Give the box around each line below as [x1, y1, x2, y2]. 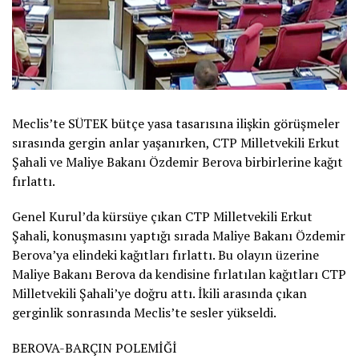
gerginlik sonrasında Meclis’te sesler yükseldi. [12, 303, 276, 321]
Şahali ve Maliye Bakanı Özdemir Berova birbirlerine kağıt [12, 152, 343, 171]
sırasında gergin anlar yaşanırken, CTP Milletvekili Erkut [12, 133, 340, 151]
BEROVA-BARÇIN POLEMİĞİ [12, 338, 177, 357]
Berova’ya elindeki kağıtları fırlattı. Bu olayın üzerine [12, 245, 319, 264]
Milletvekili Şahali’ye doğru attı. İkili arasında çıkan [12, 284, 307, 302]
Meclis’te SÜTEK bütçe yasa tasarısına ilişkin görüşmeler [12, 114, 340, 132]
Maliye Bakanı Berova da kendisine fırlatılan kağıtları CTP [12, 264, 346, 283]
